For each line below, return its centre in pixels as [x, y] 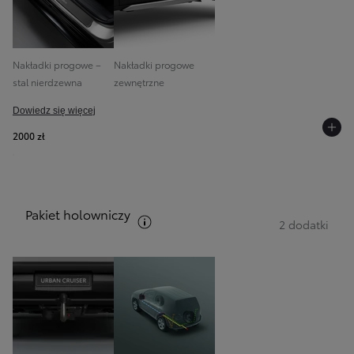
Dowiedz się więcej [54, 110]
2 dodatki [304, 224]
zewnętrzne [139, 81]
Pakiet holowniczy [78, 213]
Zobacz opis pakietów [188, 218]
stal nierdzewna [47, 81]
